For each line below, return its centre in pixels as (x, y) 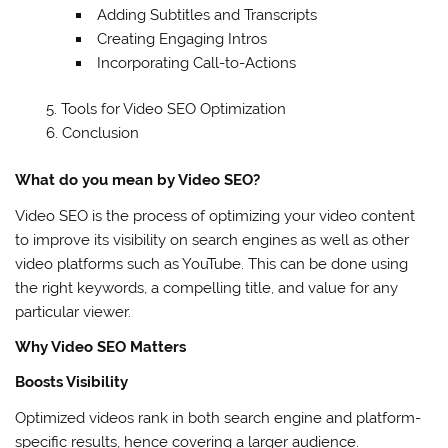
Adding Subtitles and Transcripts (207, 14)
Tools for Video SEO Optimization (173, 109)
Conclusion (100, 133)
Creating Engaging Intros (182, 38)
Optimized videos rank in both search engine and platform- (218, 417)
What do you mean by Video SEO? (138, 180)
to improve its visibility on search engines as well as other (212, 239)
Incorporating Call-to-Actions (197, 62)
